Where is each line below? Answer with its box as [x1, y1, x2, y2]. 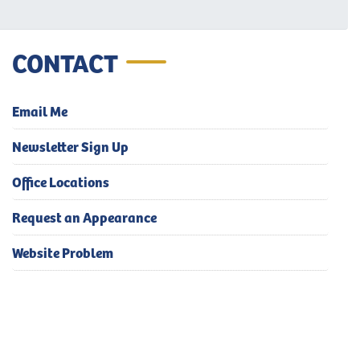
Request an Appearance [12, 207, 157, 227]
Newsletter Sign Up [12, 136, 129, 156]
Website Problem [12, 242, 113, 262]
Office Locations [12, 171, 109, 191]
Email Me [12, 100, 67, 121]
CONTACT [12, 43, 118, 80]
